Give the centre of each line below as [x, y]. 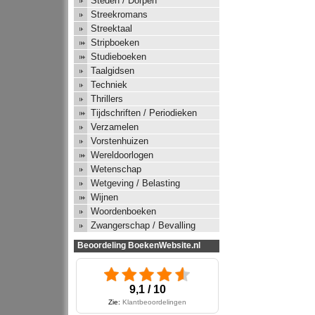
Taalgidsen [112, 71]
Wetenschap [116, 169]
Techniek [109, 85]
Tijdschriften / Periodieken [144, 113]
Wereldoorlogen [122, 155]
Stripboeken [115, 43]
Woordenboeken [123, 212]
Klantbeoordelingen [154, 302]
